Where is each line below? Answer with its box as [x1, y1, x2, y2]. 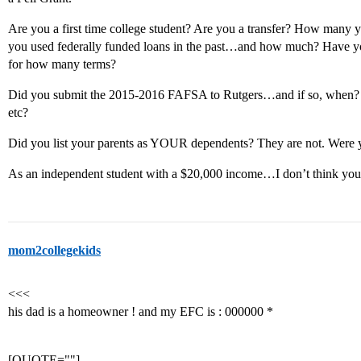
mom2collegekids [8, 243, 101, 257]
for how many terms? [8, 57, 116, 71]
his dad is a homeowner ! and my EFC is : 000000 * [8, 305, 273, 318]
